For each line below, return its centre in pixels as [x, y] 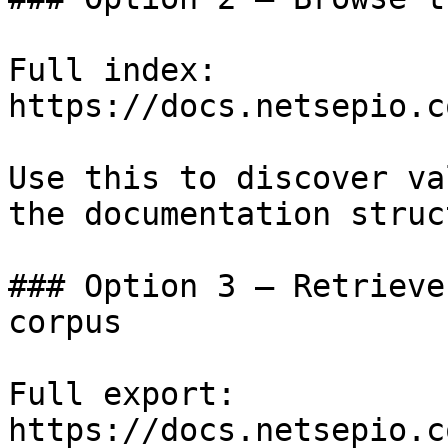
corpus [65, 322]
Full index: [112, 70]
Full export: [122, 394]
